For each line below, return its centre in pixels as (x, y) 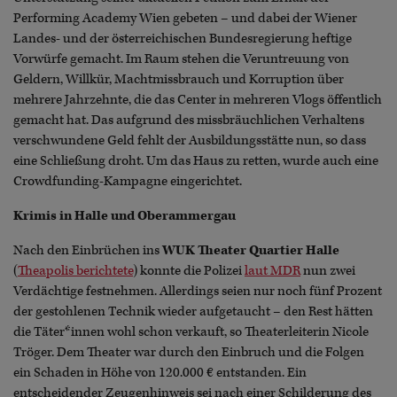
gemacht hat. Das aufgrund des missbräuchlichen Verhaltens (189, 121)
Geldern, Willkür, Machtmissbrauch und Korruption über (179, 80)
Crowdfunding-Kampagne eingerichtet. (128, 182)
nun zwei (328, 271)
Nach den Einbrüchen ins (88, 251)
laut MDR (272, 271)
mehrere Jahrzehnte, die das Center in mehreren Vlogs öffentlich (198, 100)
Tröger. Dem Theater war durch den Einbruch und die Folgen (189, 353)
